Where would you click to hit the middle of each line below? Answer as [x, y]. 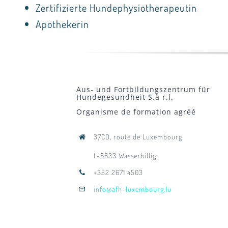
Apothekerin [62, 24]
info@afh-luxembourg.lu [132, 189]
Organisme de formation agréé [136, 111]
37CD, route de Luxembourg [138, 136]
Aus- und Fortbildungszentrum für [143, 89]
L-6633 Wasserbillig [125, 155]
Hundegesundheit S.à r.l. [125, 97]
